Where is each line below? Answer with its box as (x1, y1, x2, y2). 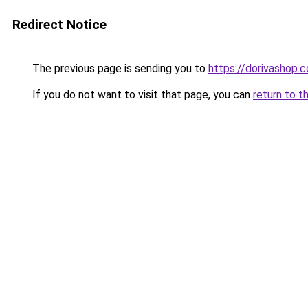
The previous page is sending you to (30, 62, 208, 75)
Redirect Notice (12, 16, 107, 32)
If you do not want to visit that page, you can (30, 88, 253, 101)
